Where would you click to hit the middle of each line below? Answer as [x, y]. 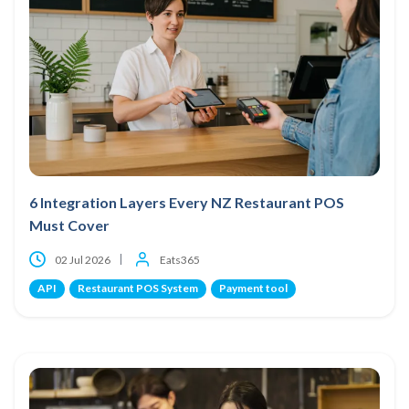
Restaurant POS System [138, 288]
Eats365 [180, 259]
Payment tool [253, 288]
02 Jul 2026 [83, 259]
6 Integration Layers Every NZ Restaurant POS [187, 202]
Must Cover [69, 225]
